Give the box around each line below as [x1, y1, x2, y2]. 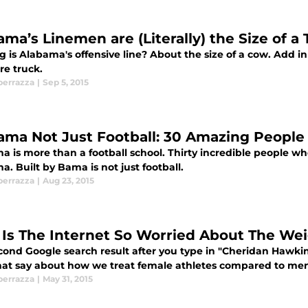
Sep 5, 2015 [43, 77, 89, 87]
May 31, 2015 [43, 274, 93, 284]
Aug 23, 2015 [43, 175, 94, 186]
